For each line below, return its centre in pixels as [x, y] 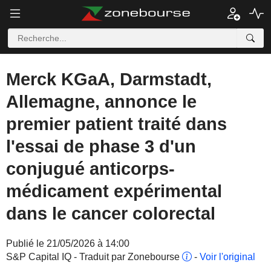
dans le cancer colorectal [111, 214]
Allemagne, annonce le [101, 102]
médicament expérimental [114, 191]
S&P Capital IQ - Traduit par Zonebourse [94, 257]
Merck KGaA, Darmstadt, [109, 79]
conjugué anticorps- [90, 169]
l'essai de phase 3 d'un [101, 146]
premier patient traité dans [116, 124]
